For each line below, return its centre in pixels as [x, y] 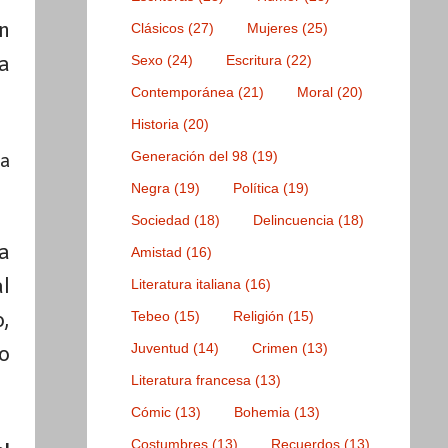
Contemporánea [183, 92]
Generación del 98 [190, 156]
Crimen [275, 348]
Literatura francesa [191, 380]
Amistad [157, 252]
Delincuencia [294, 220]
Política [256, 188]
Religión [259, 316]
